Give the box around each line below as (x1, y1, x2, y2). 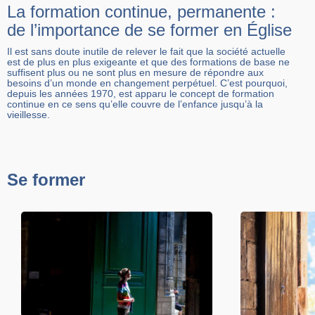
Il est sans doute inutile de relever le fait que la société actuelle (7, 46, 285, 58)
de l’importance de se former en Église (7, 20, 292, 40)
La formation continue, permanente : (7, 2, 276, 22)
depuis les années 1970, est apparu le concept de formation (7, 88, 274, 100)
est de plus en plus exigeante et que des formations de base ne (7, 56, 290, 68)
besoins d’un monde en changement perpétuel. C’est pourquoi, (7, 77, 288, 89)
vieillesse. (7, 109, 50, 121)
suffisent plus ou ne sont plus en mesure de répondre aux (7, 67, 264, 79)
